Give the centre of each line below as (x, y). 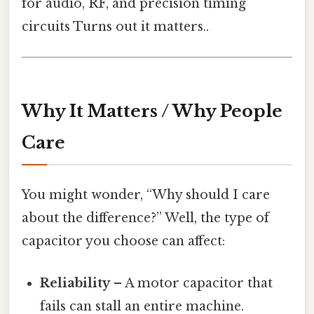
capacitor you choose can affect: (123, 241)
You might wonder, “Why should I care (146, 195)
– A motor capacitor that (192, 283)
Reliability (75, 283)
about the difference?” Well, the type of (145, 218)
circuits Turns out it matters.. (115, 27)
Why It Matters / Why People (152, 111)
